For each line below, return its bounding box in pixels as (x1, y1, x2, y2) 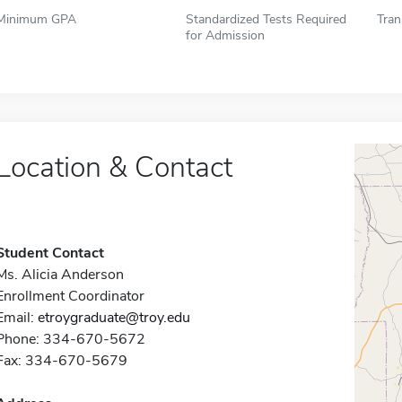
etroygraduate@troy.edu (37, 308, 190, 328)
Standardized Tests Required (186, 10, 347, 28)
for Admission (186, 26, 266, 44)
